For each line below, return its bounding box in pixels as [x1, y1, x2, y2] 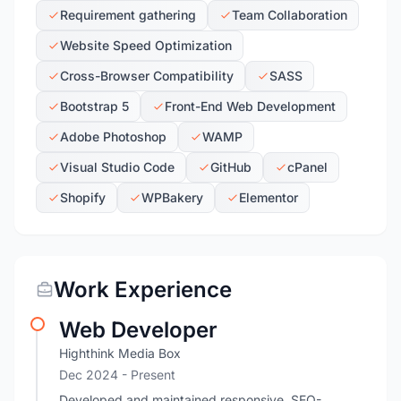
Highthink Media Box [59, 346, 181, 361]
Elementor [239, 190, 298, 205]
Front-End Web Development [165, 98, 336, 114]
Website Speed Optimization [60, 38, 232, 53]
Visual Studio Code [60, 159, 175, 175]
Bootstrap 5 [60, 98, 129, 114]
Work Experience [54, 277, 232, 303]
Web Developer [59, 317, 218, 343]
